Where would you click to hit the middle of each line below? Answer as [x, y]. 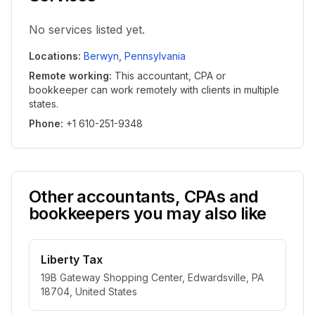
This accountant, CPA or [170, 76]
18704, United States [89, 291]
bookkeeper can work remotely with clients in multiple [154, 90]
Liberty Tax [72, 259]
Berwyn [101, 56]
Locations [53, 56]
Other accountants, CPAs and [144, 197]
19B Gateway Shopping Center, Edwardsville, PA [152, 277]
